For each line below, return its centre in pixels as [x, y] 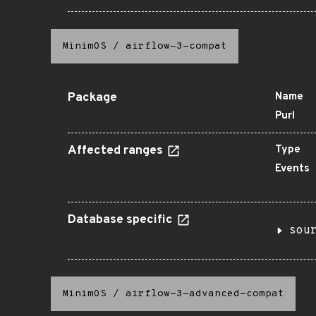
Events [292, 169]
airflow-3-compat [176, 46]
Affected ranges [117, 151]
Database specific [122, 220]
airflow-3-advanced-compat [205, 294]
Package [92, 98]
